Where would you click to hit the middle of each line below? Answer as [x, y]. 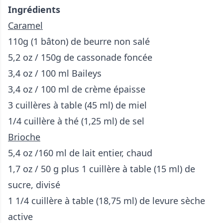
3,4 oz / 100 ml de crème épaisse [77, 89]
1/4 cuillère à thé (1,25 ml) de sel [76, 121]
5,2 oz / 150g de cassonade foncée [80, 57]
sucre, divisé [34, 184]
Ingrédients [34, 9]
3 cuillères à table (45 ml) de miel [77, 105]
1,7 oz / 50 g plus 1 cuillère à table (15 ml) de [102, 168]
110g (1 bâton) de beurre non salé [79, 41]
